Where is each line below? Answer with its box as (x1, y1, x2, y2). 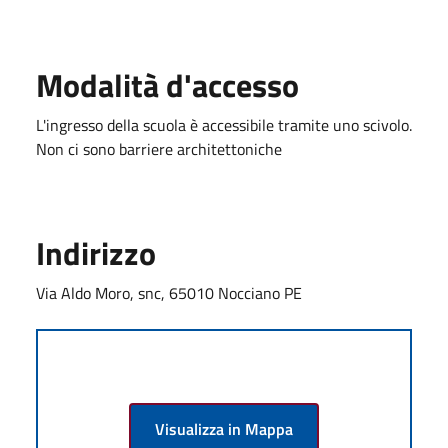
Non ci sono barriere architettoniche (36, 136, 282, 161)
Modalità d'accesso (36, 60, 299, 109)
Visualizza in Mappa (155, 416, 293, 441)
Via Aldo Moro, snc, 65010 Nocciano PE (36, 280, 302, 305)
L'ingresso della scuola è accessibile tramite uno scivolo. (36, 112, 412, 137)
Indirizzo (36, 228, 156, 277)
